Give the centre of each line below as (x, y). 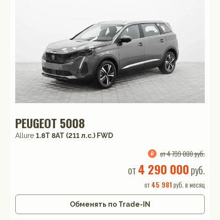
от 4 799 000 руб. (182, 153)
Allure (26, 135)
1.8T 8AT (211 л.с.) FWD (74, 135)
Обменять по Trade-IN (110, 204)
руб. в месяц (188, 184)
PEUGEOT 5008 (50, 123)
